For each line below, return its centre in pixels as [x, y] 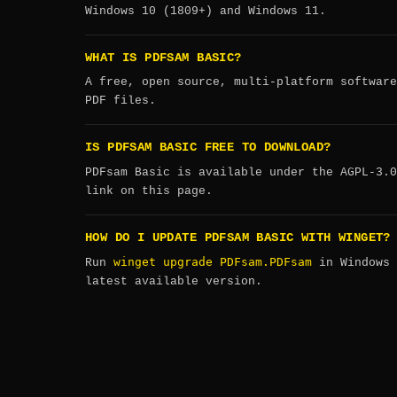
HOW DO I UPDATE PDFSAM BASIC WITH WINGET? [238, 237]
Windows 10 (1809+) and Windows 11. [206, 11]
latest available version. [174, 282]
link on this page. [149, 191]
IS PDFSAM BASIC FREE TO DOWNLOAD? [208, 148]
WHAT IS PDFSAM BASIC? [163, 58]
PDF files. [121, 101]
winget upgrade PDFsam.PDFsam [213, 262]
